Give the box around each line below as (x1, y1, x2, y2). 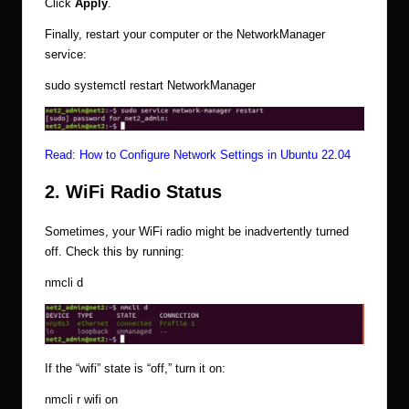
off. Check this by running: (45, 245, 184, 259)
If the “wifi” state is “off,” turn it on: (45, 361, 225, 375)
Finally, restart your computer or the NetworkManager (45, 27, 325, 42)
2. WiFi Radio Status (45, 182, 222, 203)
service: (45, 47, 87, 62)
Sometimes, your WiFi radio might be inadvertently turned (45, 225, 349, 239)
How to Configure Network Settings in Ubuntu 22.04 (79, 148, 351, 163)
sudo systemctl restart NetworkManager (45, 79, 256, 93)
